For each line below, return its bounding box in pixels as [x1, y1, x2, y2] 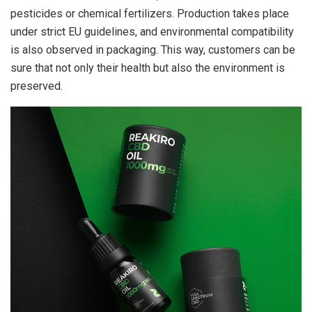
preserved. [10, 79, 63, 93]
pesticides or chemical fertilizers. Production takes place [10, 7, 289, 21]
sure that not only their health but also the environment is [10, 61, 285, 75]
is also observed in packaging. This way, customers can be [10, 43, 295, 57]
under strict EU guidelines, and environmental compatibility [10, 25, 294, 39]
